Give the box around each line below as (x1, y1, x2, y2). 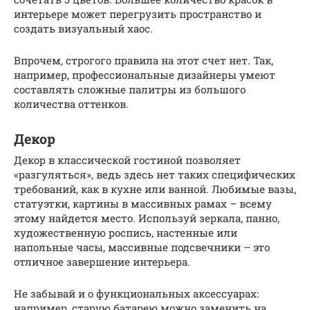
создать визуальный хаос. (14, 21, 153, 35)
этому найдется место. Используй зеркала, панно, (14, 210, 280, 225)
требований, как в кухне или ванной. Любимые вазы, (14, 181, 296, 196)
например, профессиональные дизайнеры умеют (14, 67, 275, 82)
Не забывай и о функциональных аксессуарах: (14, 286, 259, 300)
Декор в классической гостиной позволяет (14, 152, 241, 167)
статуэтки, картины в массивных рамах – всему (14, 196, 272, 210)
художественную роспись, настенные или (14, 225, 237, 239)
